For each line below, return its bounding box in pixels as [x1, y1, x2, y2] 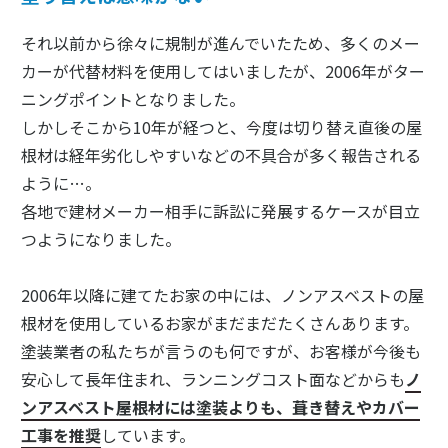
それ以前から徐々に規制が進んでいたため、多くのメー [20, 30, 420, 55]
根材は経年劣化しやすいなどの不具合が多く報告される [20, 142, 421, 167]
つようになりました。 [20, 226, 181, 251]
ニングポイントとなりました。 [20, 86, 245, 111]
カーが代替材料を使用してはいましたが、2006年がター [20, 58, 425, 83]
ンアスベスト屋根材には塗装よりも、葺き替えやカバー [20, 394, 420, 419]
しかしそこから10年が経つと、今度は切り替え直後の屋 [20, 114, 422, 139]
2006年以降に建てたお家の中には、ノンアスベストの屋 [20, 282, 424, 307]
